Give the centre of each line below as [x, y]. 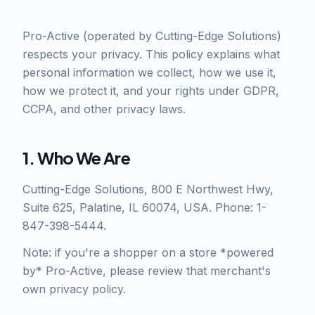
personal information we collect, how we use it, [149, 72]
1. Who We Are [77, 157]
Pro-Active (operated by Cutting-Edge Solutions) [152, 36]
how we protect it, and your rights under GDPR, [151, 91]
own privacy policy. [74, 289]
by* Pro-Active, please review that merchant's [147, 271]
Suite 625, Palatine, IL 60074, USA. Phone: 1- [144, 207]
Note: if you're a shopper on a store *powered [148, 252]
